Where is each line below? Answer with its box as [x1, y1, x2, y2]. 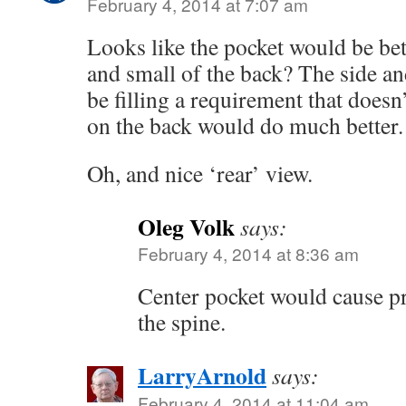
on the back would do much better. [87, 110, 403, 140]
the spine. [138, 306, 226, 337]
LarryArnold [138, 358, 266, 392]
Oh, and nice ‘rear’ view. [87, 158, 313, 188]
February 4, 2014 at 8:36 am [138, 241, 359, 266]
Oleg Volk [138, 209, 235, 244]
